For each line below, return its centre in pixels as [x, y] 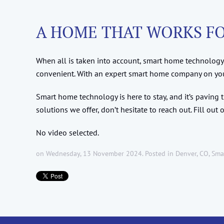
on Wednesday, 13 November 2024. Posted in [106, 153]
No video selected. [67, 132]
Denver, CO [192, 153]
